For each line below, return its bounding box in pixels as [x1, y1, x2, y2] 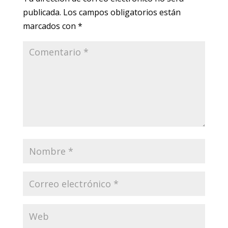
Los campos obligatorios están [63, 7, 181, 18]
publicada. [22, 7, 61, 18]
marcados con [22, 20, 78, 32]
